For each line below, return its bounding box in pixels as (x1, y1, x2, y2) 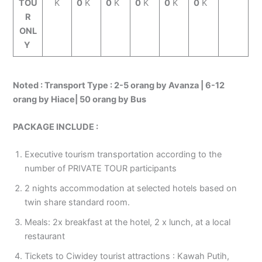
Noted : (13, 80, 45, 91)
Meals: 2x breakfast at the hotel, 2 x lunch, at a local (25, 217, 231, 228)
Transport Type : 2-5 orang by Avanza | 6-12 (44, 80, 225, 91)
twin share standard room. (25, 197, 130, 208)
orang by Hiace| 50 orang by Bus (13, 94, 147, 105)
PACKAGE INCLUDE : (13, 122, 99, 133)
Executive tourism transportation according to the (25, 149, 222, 160)
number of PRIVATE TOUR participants (25, 163, 177, 174)
